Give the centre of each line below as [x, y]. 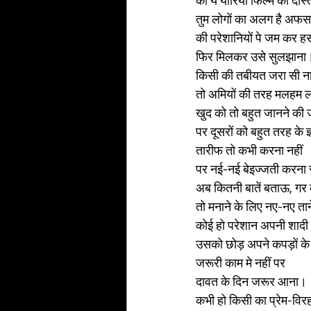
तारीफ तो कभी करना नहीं [249, 151]
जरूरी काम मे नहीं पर [241, 263]
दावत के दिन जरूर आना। [251, 282]
